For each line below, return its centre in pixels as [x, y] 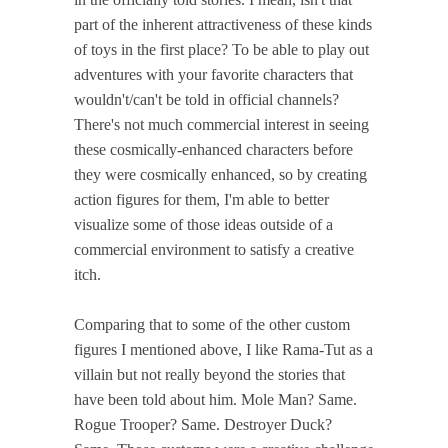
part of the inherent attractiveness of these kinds [223, 24]
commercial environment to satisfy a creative [214, 249]
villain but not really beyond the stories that [209, 374]
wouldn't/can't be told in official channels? [206, 99]
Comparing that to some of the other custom [212, 324]
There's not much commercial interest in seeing [221, 124]
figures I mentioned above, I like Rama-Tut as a [223, 349]
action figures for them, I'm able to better [201, 199]
